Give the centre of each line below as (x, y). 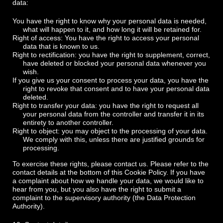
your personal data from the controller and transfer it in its (113, 114)
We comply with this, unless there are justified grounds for (114, 139)
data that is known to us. (61, 46)
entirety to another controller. (68, 122)
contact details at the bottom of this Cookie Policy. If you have (109, 172)
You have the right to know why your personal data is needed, (110, 21)
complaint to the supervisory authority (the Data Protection (104, 198)
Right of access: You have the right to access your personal (106, 38)
